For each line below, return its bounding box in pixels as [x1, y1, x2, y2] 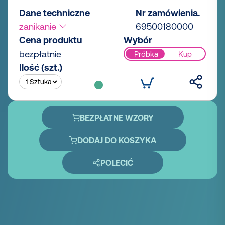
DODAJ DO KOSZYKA [77, 135, 156, 145]
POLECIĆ [100, 158, 133, 167]
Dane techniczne [19, 8, 90, 19]
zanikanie [19, 21, 59, 32]
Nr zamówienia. [136, 8, 200, 19]
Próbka [134, 49, 158, 58]
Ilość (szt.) [19, 62, 62, 73]
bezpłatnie [19, 49, 61, 60]
